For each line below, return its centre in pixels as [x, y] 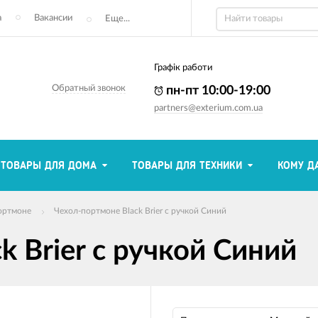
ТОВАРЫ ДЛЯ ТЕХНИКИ [187, 165]
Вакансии [53, 18]
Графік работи [183, 68]
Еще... [117, 18]
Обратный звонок [88, 88]
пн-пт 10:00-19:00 [216, 91]
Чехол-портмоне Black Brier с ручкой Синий [140, 211]
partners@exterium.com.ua [208, 108]
